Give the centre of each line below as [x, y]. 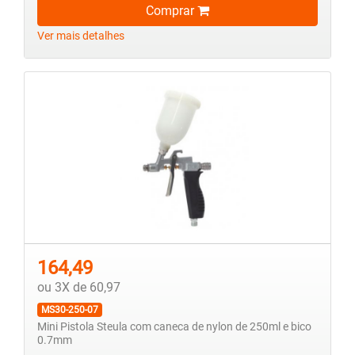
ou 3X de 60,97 [79, 288]
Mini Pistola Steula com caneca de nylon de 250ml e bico [174, 327]
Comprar [172, 11]
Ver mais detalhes [81, 36]
